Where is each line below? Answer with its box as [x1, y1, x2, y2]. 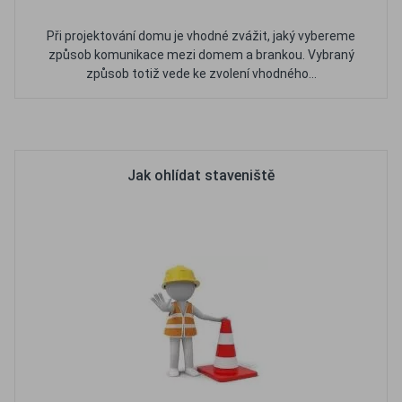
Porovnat [225, 116, 284, 133]
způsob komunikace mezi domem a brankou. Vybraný [48, 48, 354, 62]
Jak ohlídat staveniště [127, 167, 275, 184]
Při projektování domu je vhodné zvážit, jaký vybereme [47, 29, 355, 43]
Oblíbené [136, 116, 194, 133]
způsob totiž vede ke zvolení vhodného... [85, 66, 317, 81]
